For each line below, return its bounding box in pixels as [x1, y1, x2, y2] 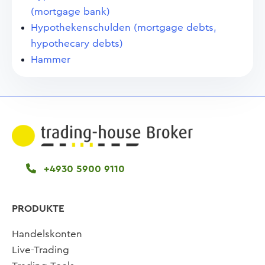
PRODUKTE [12, 203, 64, 214]
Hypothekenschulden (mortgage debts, [31, 22, 216, 33]
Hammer [31, 54, 70, 64]
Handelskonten [12, 228, 82, 239]
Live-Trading [12, 244, 69, 255]
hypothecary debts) [31, 38, 123, 49]
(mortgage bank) [31, 7, 110, 17]
